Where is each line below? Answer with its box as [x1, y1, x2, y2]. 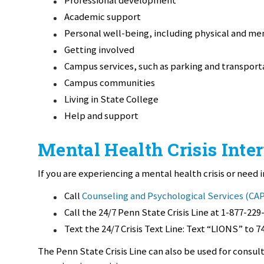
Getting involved [64, 42, 134, 56]
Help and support [64, 108, 138, 122]
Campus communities [64, 75, 155, 89]
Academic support [64, 9, 141, 23]
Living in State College [64, 92, 159, 105]
